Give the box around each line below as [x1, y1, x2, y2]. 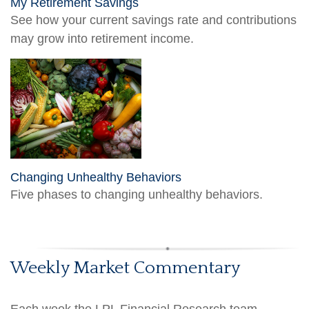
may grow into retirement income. [10, 32, 194, 46]
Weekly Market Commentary [10, 258, 240, 279]
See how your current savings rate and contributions [10, 13, 297, 28]
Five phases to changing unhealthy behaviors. [10, 188, 263, 202]
